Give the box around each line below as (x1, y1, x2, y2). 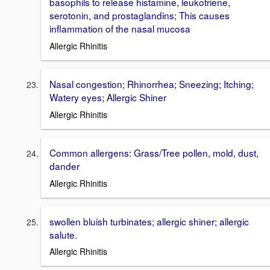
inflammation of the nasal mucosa (49, 22, 190, 36)
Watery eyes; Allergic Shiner (49, 90, 166, 104)
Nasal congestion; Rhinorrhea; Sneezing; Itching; (49, 77, 254, 91)
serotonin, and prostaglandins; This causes (49, 8, 230, 22)
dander (49, 159, 80, 172)
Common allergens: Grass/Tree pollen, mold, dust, (49, 145, 259, 159)
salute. (49, 227, 77, 241)
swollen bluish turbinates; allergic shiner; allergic (49, 214, 249, 228)
